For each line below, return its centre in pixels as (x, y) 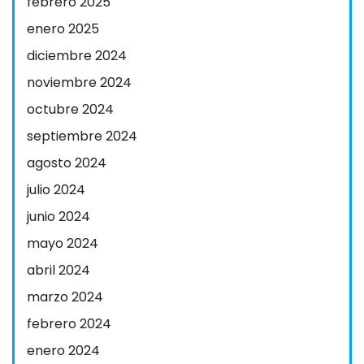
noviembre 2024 (79, 82)
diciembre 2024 (77, 56)
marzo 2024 (65, 297)
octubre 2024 (70, 109)
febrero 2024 (69, 324)
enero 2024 (63, 351)
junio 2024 (58, 217)
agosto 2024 (67, 163)
